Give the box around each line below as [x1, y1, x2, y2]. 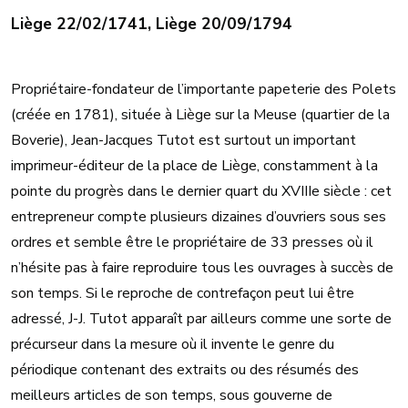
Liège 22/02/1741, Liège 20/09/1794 [11, 13, 292, 36]
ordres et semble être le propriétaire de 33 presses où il [11, 232, 373, 253]
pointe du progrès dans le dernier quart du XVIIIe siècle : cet [11, 181, 392, 202]
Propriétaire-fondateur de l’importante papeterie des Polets [11, 79, 396, 100]
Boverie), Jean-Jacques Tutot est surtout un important [11, 130, 356, 151]
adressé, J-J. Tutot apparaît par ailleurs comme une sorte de [11, 309, 392, 330]
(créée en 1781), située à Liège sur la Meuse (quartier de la [11, 105, 390, 126]
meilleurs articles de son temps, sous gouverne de [11, 385, 332, 406]
